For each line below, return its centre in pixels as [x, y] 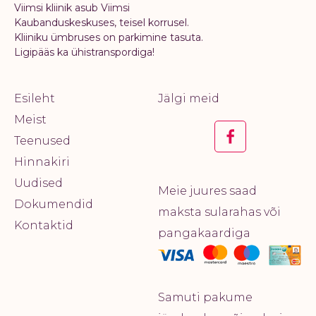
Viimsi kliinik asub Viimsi [72, 8]
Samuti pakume [205, 298]
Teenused [42, 141]
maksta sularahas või [219, 212]
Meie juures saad [207, 191]
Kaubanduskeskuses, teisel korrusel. [102, 23]
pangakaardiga [204, 233]
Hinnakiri [42, 162]
